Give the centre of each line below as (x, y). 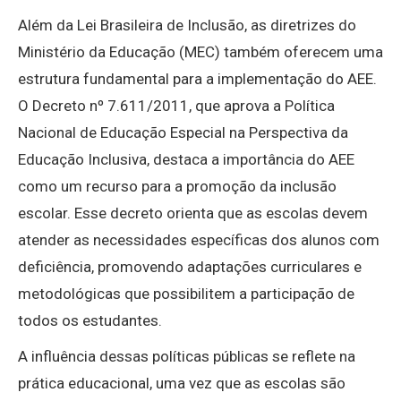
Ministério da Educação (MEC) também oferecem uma (200, 52)
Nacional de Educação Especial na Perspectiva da (183, 133)
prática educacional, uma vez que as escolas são (182, 384)
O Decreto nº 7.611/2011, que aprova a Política (176, 106)
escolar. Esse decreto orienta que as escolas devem (193, 213)
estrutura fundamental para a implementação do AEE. (197, 79)
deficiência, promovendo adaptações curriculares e (190, 267)
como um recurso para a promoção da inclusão (177, 187)
